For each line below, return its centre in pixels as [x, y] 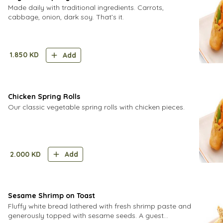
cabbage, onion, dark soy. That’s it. [66, 17]
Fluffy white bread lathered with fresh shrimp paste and [100, 206]
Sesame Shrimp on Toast [52, 196]
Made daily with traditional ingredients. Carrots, [86, 7]
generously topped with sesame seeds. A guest [86, 216]
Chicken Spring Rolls [44, 96]
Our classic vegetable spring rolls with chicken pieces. [96, 107]
